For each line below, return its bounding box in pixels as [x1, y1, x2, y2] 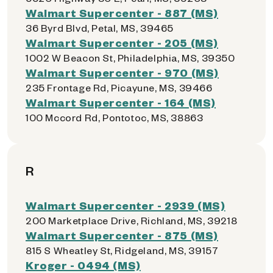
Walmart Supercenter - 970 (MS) [26, 65, 219, 79]
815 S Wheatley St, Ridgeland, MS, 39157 [26, 244, 219, 257]
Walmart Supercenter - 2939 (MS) [26, 198, 225, 212]
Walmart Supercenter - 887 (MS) [26, 5, 218, 19]
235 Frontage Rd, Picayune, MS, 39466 [26, 81, 213, 94]
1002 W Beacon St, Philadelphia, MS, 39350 [26, 51, 235, 64]
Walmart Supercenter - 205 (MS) [26, 35, 218, 49]
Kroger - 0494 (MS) [26, 258, 141, 272]
